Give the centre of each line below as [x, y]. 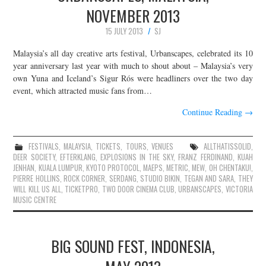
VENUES [162, 147]
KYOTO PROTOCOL [113, 168]
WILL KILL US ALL [37, 189]
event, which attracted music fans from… [83, 91]
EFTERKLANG [77, 157]
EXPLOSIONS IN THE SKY [137, 157]
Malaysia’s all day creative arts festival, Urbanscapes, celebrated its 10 [133, 53]
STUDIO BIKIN [160, 179]
